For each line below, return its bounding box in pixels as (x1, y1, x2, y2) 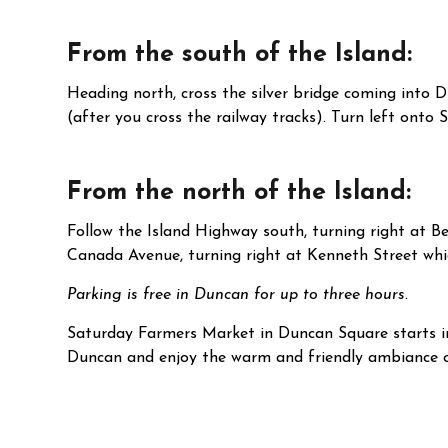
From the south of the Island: (67, 42, 413, 67)
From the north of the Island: (67, 180, 412, 205)
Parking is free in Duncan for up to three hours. (67, 287, 409, 303)
